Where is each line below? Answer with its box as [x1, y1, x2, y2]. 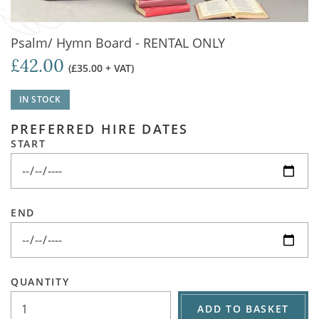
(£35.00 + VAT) [68, 61, 134, 75]
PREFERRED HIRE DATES [11, 120, 189, 137]
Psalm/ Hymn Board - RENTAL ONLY [11, 34, 225, 51]
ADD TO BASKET [197, 302, 289, 315]
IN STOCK [19, 93, 61, 105]
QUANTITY [11, 275, 70, 288]
